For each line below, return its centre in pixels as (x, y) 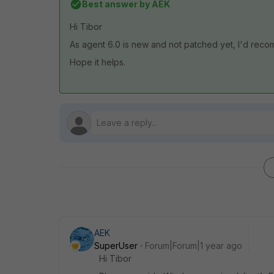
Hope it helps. (98, 62)
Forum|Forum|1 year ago (194, 246)
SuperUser (116, 246)
